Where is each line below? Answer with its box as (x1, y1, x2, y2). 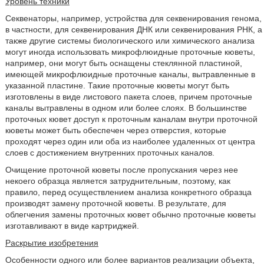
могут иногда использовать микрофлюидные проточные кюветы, (5, 47, 255, 57)
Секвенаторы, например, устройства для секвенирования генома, (5, 14, 262, 23)
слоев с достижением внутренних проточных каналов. (5, 148, 214, 157)
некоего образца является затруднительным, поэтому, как (5, 176, 230, 186)
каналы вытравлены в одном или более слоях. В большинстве (5, 103, 247, 113)
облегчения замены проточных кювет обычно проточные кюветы (5, 210, 256, 219)
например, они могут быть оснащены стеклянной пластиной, (5, 58, 242, 68)
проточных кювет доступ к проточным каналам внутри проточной (5, 114, 258, 124)
